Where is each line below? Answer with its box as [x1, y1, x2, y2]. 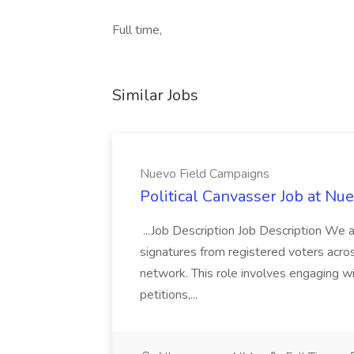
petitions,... [140, 286, 201, 303]
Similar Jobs [112, 85, 198, 106]
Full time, [112, 21, 162, 39]
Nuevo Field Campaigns [140, 165, 269, 183]
